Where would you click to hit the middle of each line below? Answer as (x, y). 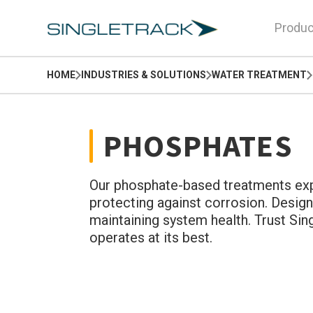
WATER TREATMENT (260, 75)
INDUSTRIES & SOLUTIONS (144, 75)
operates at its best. (151, 238)
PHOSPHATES (198, 146)
